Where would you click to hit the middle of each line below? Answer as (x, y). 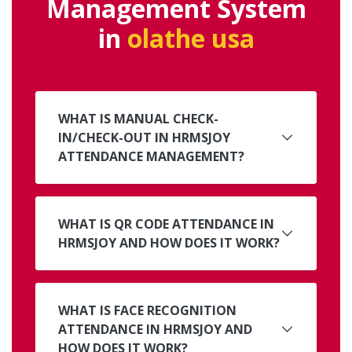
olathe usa (191, 38)
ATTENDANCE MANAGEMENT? (151, 156)
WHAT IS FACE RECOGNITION (147, 310)
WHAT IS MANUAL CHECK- (138, 118)
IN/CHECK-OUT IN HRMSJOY (106, 137)
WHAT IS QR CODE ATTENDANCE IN (166, 224)
